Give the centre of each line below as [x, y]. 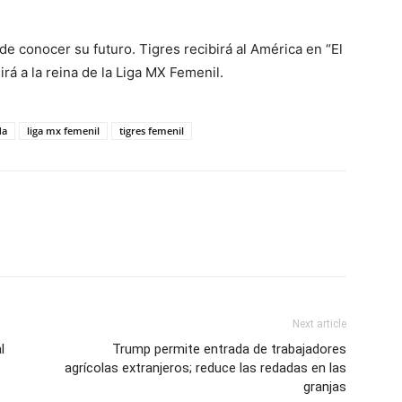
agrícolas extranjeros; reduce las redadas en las [205, 368]
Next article [319, 324]
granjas [325, 387]
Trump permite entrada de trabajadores [229, 349]
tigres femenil [152, 131]
